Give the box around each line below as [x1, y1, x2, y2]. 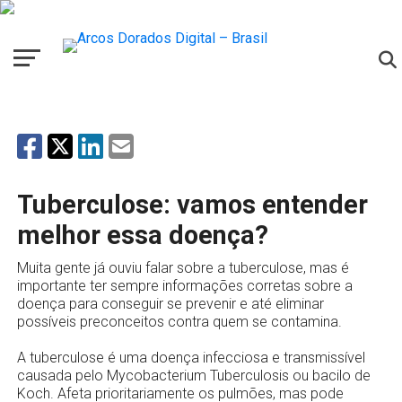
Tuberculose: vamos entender [16, 189, 368, 220]
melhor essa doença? [16, 220, 268, 250]
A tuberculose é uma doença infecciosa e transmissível [16, 349, 365, 366]
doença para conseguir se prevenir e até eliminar [16, 295, 324, 312]
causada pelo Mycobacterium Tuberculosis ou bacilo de [16, 367, 371, 384]
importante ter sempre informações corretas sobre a [16, 277, 353, 294]
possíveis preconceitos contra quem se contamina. [16, 313, 345, 330]
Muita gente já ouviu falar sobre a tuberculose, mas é [16, 259, 349, 276]
